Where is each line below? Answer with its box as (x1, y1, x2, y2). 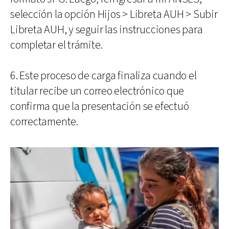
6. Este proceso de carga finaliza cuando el (10, 68, 197, 83)
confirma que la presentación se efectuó (10, 99, 189, 114)
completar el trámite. (10, 37, 103, 53)
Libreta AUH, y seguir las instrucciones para (10, 22, 203, 37)
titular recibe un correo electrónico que (10, 83, 185, 99)
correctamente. (10, 114, 78, 129)
